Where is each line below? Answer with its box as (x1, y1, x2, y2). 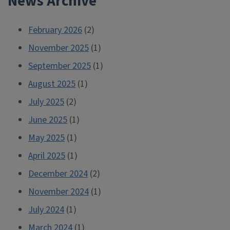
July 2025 (28, 95, 64, 108)
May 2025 (28, 131, 65, 144)
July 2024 (28, 203, 64, 216)
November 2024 (28, 185, 89, 198)
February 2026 (28, 24, 82, 36)
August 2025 (28, 78, 75, 90)
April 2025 (28, 149, 65, 162)
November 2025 (28, 42, 89, 54)
